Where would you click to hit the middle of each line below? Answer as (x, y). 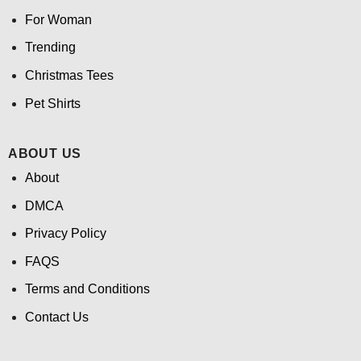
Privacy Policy (65, 234)
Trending (50, 48)
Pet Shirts (52, 103)
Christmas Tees (69, 75)
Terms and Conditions (87, 289)
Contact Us (56, 317)
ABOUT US (45, 153)
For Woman (58, 19)
